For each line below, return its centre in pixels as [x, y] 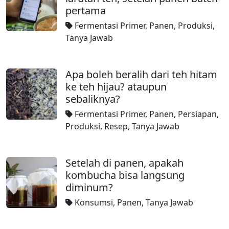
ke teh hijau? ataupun [116, 87]
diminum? [89, 187]
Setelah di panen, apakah [124, 163]
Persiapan [197, 114]
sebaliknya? [93, 99]
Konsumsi [94, 202]
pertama [86, 10]
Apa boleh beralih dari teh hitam [141, 74]
